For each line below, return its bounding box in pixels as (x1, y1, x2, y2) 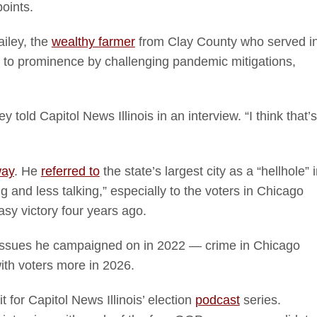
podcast (195, 293, 240, 308)
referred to (40, 163, 100, 178)
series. (239, 293, 281, 308)
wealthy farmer (51, 35, 135, 50)
